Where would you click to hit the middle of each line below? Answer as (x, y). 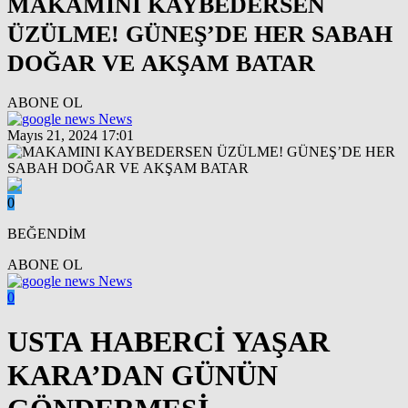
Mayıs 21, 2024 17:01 (71, 135)
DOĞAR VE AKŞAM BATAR (161, 64)
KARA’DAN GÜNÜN (143, 376)
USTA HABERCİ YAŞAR (168, 342)
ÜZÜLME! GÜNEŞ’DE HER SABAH (200, 35)
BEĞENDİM (46, 233)
